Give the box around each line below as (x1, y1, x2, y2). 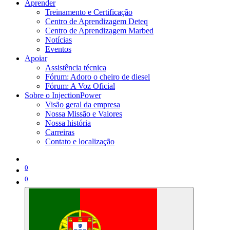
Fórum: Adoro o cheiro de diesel (45, 72, 150, 81)
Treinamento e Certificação (45, 8, 132, 16)
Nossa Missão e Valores (45, 109, 122, 118)
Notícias (45, 35, 72, 44)
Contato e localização (45, 137, 114, 146)
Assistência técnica (45, 63, 106, 72)
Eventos (45, 45, 71, 53)
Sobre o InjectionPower (25, 91, 101, 100)
